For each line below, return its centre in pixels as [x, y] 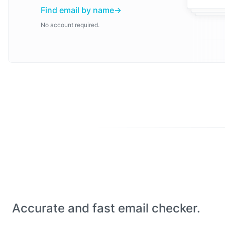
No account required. [70, 25]
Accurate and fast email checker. [106, 208]
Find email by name [77, 10]
